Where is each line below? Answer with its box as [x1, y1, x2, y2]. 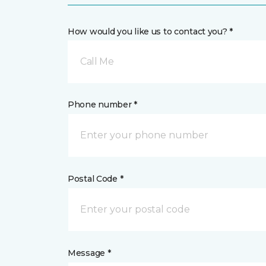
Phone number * [68, 99, 138, 110]
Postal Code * [68, 173, 123, 184]
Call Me [80, 56, 114, 67]
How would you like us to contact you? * [68, 26, 233, 37]
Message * [68, 248, 111, 258]
